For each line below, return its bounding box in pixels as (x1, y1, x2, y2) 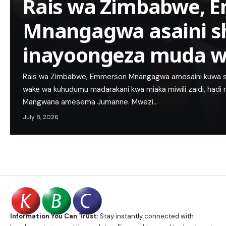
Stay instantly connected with (98, 212, 194, 221)
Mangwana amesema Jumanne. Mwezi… (23, 96, 158, 107)
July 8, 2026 (23, 112, 59, 121)
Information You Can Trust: (10, 212, 98, 221)
